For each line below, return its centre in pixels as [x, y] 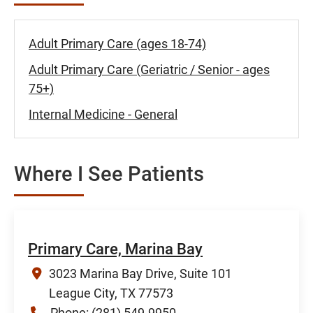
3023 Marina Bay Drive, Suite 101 [140, 273]
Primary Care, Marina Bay [115, 249]
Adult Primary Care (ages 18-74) [117, 43]
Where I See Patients [109, 174]
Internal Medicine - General [103, 114]
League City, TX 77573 [111, 293]
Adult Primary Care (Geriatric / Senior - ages [149, 69]
